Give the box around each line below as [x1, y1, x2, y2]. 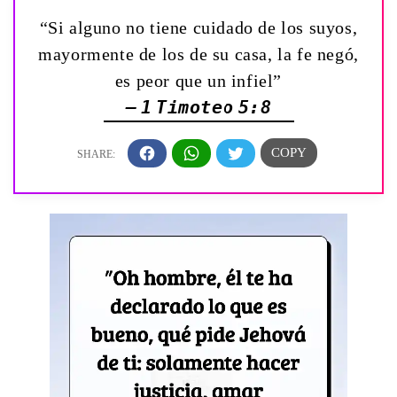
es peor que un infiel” [114, 71, 283, 91]
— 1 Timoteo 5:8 [125, 97, 272, 119]
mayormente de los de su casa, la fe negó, [38, 44, 359, 65]
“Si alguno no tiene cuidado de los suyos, [39, 18, 358, 38]
